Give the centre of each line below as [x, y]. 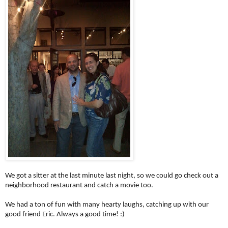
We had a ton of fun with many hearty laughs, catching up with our [107, 205]
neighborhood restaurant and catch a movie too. [79, 185]
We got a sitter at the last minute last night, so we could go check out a [112, 176]
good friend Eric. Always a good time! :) [65, 214]
